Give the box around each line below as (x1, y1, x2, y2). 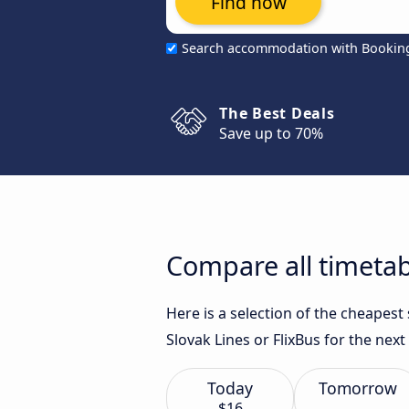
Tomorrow (319, 377, 397, 399)
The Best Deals (219, 103, 335, 123)
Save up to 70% (219, 123, 323, 143)
